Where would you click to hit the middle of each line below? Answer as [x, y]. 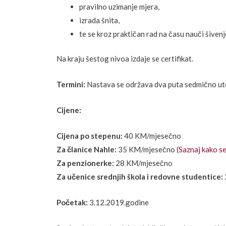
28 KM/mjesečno [143, 163]
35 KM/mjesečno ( [148, 150]
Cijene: [69, 110]
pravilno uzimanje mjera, [119, 6]
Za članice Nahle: [87, 150]
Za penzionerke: [85, 163]
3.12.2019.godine [118, 203]
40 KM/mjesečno [152, 136]
